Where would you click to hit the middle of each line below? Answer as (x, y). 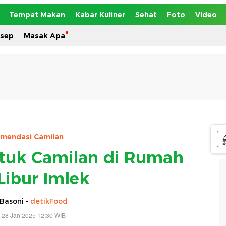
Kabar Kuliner (100, 15)
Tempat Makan (37, 15)
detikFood (49, 201)
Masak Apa (44, 36)
